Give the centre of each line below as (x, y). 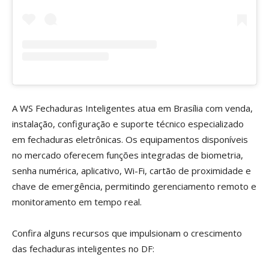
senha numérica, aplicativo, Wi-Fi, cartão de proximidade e (131, 171)
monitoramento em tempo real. (77, 202)
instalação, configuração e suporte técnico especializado (128, 124)
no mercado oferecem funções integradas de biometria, (128, 155)
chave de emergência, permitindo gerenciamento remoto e (134, 186)
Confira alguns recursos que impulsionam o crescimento (127, 233)
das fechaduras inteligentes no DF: (83, 249)
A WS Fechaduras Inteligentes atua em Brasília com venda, (132, 108)
